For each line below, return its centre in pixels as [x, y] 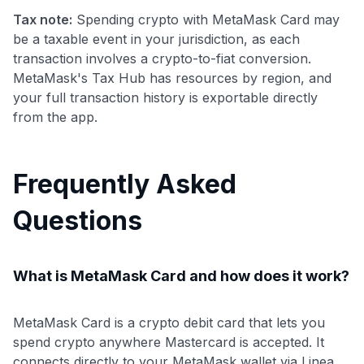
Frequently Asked [125, 184]
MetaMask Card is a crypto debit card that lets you [169, 322]
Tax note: [43, 19]
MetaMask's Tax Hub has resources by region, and [172, 78]
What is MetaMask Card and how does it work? [181, 275]
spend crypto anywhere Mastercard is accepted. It [169, 342]
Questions [78, 220]
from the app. [55, 117]
